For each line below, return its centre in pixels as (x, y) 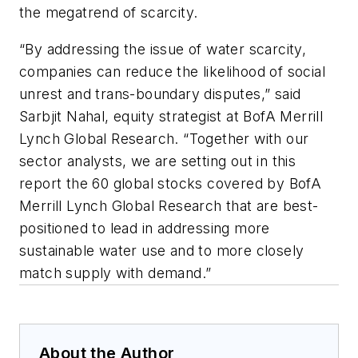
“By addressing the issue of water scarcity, (163, 49)
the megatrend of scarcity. (109, 13)
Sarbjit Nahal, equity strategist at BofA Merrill (171, 116)
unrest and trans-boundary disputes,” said (160, 93)
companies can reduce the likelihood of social (172, 71)
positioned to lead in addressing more (145, 228)
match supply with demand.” (115, 272)
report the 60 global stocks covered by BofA (171, 183)
